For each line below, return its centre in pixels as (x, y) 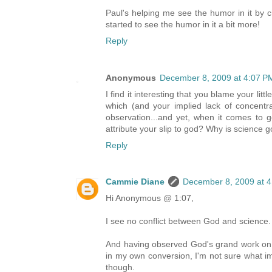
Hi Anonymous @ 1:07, (150, 198)
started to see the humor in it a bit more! (183, 25)
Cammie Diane (135, 182)
